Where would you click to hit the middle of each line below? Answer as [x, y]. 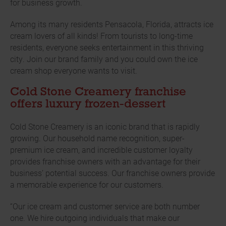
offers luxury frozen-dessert [88, 105]
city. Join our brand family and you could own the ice [104, 59]
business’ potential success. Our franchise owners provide [112, 173]
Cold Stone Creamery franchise [98, 93]
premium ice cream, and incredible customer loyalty [101, 150]
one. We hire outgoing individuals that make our [95, 218]
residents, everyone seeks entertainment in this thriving [107, 47]
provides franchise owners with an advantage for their [105, 161]
